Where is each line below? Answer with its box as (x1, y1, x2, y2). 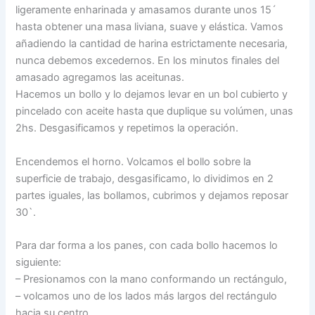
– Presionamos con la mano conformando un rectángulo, (15, 272, 288, 285)
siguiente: (15, 255, 62, 269)
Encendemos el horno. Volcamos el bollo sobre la (15, 155, 252, 168)
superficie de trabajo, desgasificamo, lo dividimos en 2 (15, 172, 274, 185)
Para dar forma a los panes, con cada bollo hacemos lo (15, 238, 278, 252)
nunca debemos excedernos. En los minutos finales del (15, 54, 280, 67)
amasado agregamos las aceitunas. (15, 71, 185, 84)
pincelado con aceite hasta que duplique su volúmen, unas (15, 105, 294, 118)
